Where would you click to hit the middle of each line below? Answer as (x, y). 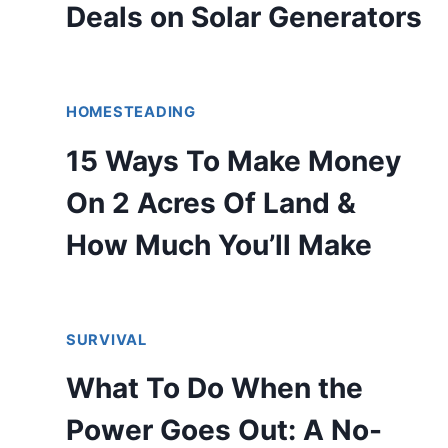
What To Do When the (214, 388)
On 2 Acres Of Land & (211, 202)
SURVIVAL (106, 339)
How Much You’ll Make (219, 244)
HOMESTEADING (131, 112)
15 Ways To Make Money (233, 160)
